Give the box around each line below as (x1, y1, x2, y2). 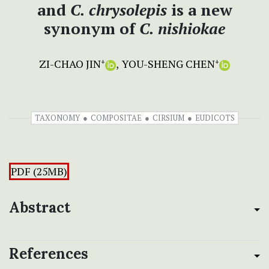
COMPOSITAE (90, 112, 142, 124)
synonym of (44, 18, 139, 39)
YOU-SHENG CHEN (122, 56, 215, 71)
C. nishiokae (139, 18, 225, 39)
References (9, 244, 88, 264)
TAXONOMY (34, 112, 80, 124)
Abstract (9, 198, 70, 217)
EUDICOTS (195, 112, 235, 124)
